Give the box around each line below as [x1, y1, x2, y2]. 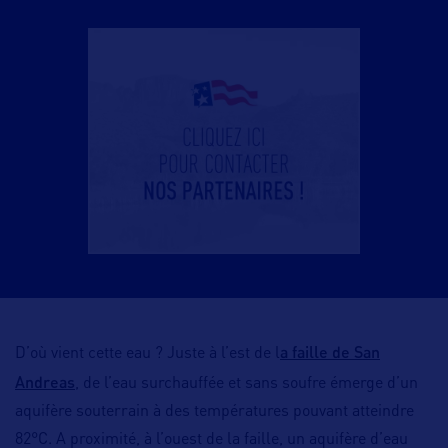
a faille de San [280, 342, 380, 362]
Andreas [15, 372, 75, 392]
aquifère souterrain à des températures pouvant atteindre [15, 404, 414, 421]
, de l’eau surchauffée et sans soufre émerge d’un [75, 376, 418, 393]
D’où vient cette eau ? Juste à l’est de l [15, 346, 280, 363]
